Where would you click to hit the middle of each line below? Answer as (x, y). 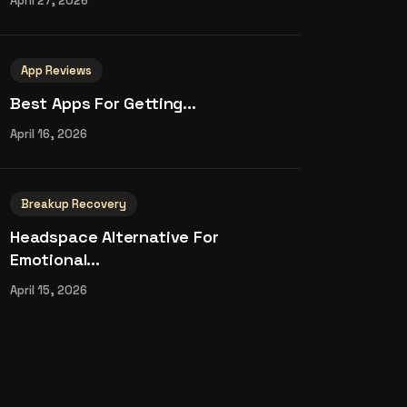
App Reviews (56, 70)
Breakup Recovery (74, 204)
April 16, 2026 (49, 134)
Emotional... (55, 259)
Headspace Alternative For (114, 237)
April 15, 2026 (49, 290)
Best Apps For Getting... (103, 103)
